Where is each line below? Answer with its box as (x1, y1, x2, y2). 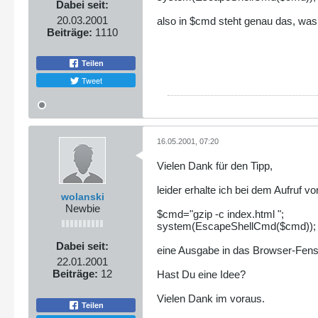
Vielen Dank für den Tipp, (157, 160, 273, 172)
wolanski (60, 191, 104, 202)
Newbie (65, 202, 100, 214)
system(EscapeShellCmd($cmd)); (157, 220, 316, 232)
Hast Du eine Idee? (157, 268, 246, 280)
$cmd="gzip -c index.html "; (157, 208, 284, 220)
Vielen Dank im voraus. (157, 292, 265, 305)
